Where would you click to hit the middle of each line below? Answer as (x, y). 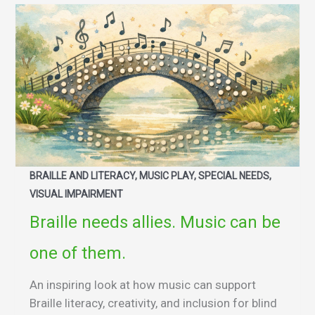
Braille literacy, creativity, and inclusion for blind (153, 303)
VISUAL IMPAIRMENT (76, 194)
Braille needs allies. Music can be (155, 222)
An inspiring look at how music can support (143, 284)
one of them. (78, 253)
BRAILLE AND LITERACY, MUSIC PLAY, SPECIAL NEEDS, (150, 175)
